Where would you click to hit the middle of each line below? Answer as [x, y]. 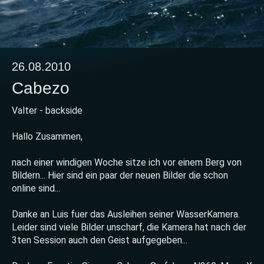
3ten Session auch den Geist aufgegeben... [100, 240]
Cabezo [41, 88]
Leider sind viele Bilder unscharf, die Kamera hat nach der [129, 227]
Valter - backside [47, 111]
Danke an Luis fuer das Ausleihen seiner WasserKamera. [126, 214]
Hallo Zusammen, [47, 137]
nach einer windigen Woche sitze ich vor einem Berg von [127, 163]
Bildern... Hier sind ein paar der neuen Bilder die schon [120, 176]
